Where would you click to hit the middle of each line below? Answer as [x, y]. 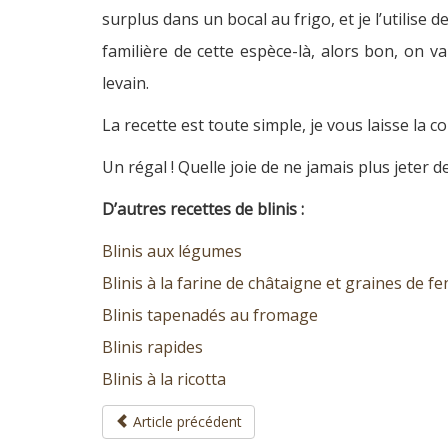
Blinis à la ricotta [164, 378]
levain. [125, 82]
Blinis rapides [152, 346]
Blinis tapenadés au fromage [210, 314]
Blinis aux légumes [172, 250]
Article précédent [185, 421]
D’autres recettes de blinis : [203, 208]
